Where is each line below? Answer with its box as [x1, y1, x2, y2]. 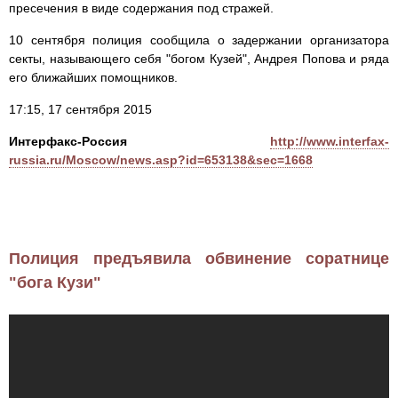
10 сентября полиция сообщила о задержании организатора [9, 33, 389, 48]
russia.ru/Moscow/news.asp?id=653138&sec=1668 [9, 153, 313, 168]
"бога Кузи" [9, 274, 101, 292]
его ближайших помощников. [9, 70, 178, 85]
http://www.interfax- [270, 134, 389, 149]
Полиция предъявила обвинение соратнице [9, 250, 389, 268]
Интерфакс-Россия [9, 134, 127, 149]
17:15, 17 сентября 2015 [9, 102, 152, 117]
